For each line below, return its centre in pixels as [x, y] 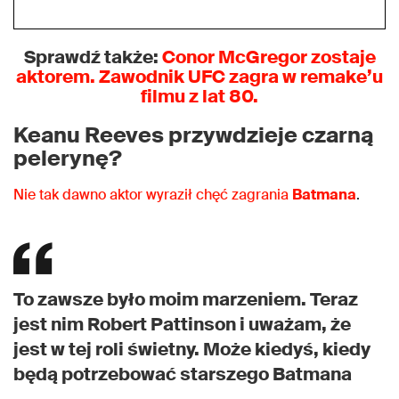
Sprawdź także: [93, 57]
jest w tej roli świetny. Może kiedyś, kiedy [192, 350]
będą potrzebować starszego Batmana [183, 375]
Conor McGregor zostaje [269, 57]
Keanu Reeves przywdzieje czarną [193, 135]
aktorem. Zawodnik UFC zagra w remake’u [199, 77]
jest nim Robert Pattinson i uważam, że [182, 325]
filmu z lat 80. [199, 97]
